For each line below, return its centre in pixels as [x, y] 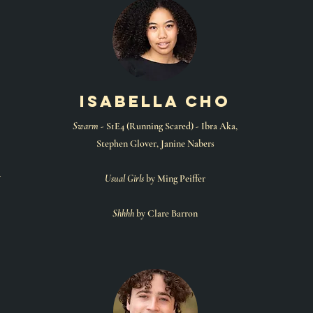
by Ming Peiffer [175, 179]
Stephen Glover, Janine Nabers [155, 144]
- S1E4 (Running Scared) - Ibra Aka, [168, 126]
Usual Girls [124, 179]
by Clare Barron [166, 213]
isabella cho [155, 101]
